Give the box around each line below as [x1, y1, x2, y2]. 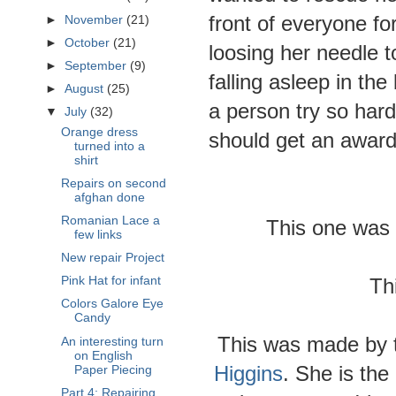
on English [73, 348, 133, 362]
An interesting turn [60, 334, 164, 348]
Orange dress [60, 125, 138, 139]
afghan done [73, 190, 145, 204]
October [65, 35, 114, 49]
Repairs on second [60, 176, 166, 190]
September [65, 58, 131, 72]
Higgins [214, 362, 283, 385]
